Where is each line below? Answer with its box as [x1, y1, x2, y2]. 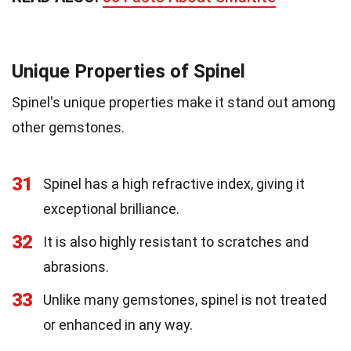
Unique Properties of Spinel [12, 60, 245, 82]
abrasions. [43, 258, 109, 275]
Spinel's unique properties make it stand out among [12, 93, 335, 110]
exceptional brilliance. [43, 200, 179, 217]
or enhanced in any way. [43, 316, 193, 333]
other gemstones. [12, 118, 125, 136]
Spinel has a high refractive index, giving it [43, 175, 305, 192]
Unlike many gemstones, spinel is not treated [43, 291, 327, 308]
